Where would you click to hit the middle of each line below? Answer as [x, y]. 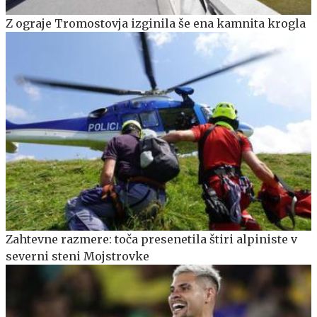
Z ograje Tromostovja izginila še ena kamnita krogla [156, 23]
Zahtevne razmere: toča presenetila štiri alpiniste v [151, 239]
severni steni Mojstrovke [77, 256]
